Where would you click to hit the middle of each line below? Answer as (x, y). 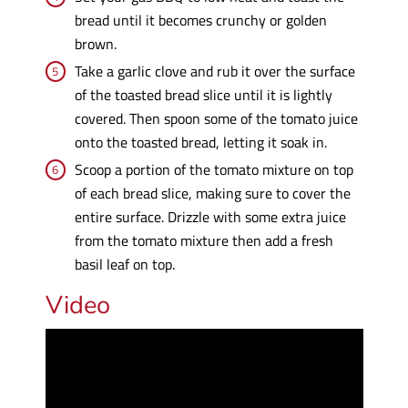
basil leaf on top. (124, 264)
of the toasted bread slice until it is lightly (203, 95)
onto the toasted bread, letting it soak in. (200, 142)
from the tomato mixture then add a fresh (204, 240)
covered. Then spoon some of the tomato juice (216, 118)
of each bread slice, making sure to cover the (212, 193)
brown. (95, 44)
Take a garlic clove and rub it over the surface (214, 71)
